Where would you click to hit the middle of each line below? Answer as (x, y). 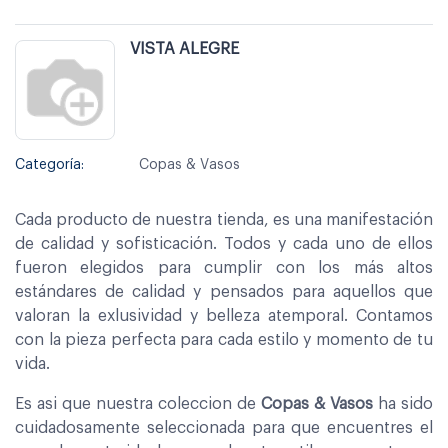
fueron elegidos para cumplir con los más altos (224, 267)
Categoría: (49, 164)
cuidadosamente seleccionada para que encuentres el (224, 427)
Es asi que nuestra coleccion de (138, 403)
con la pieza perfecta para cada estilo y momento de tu (224, 339)
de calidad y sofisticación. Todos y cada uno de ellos (224, 243)
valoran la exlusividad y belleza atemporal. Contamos (224, 315)
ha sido (403, 403)
